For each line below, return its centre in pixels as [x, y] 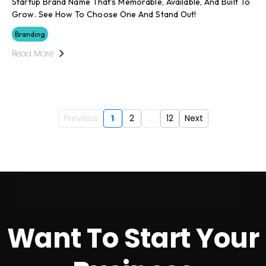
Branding [30, 34]
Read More [33, 53]
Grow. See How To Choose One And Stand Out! [104, 14]
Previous [80, 118]
